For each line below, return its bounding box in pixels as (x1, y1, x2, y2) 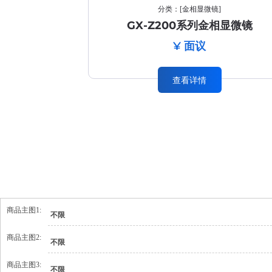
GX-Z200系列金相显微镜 (126, 19, 253, 32)
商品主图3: (7, 260, 41, 269)
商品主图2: (7, 233, 41, 242)
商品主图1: (7, 206, 41, 214)
